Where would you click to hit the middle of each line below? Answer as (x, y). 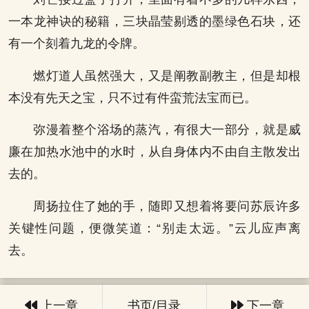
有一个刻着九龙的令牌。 (77, 44)
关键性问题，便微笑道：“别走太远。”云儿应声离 (154, 228)
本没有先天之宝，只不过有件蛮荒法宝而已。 (132, 98)
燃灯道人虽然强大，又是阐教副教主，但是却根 (167, 76)
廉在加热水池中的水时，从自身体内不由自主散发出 (154, 152)
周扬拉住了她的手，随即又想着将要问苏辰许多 (167, 206)
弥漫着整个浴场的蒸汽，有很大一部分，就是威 (167, 130)
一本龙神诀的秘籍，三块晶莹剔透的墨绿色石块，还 (154, 22)
